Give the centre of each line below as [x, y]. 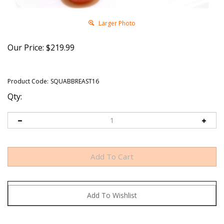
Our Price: [26, 47]
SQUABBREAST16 [75, 81]
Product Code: [28, 81]
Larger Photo [116, 23]
